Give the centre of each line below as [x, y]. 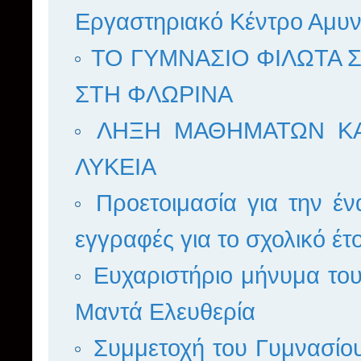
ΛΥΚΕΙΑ [116, 167]
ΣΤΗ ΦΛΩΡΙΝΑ [154, 95]
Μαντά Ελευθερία [165, 312]
